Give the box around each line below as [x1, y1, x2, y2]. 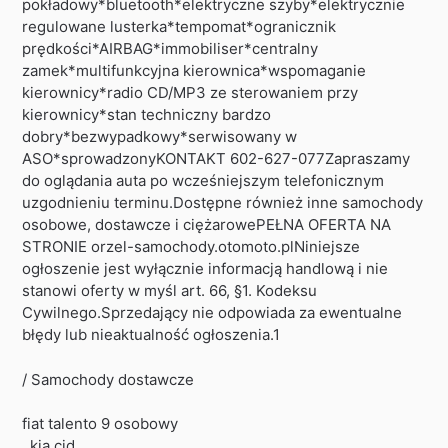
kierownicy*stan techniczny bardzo [22, 105, 272, 125]
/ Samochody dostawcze [22, 369, 195, 389]
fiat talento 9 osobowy [22, 414, 179, 434]
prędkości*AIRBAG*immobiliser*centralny [22, 39, 319, 59]
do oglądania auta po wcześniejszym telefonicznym [22, 171, 385, 191]
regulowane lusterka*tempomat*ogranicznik [22, 17, 337, 37]
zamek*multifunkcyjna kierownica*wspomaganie [22, 61, 367, 81]
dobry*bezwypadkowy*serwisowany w [22, 127, 298, 147]
